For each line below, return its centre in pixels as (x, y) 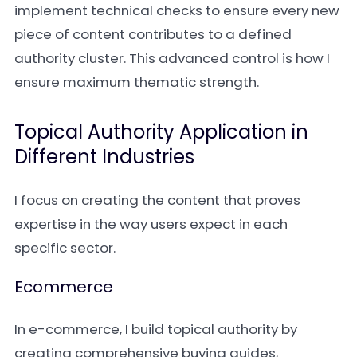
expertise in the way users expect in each (151, 224)
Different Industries (104, 157)
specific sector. (65, 248)
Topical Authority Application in (161, 132)
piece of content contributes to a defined (153, 34)
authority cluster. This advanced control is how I (172, 58)
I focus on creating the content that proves (157, 200)
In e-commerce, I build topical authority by (156, 329)
